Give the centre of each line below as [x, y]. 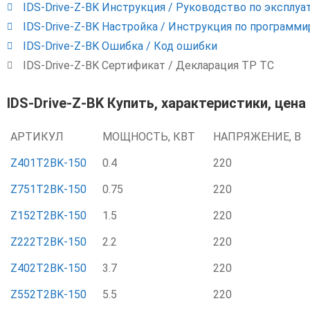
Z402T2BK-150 [48, 268]
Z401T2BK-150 [48, 163]
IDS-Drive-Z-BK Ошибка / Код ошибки [120, 46]
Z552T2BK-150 [48, 294]
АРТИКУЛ [37, 137]
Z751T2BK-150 [48, 189]
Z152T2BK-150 [48, 216]
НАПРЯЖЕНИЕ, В [257, 137]
